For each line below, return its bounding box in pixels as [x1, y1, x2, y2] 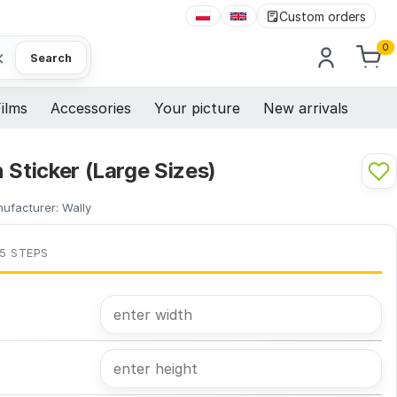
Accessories [51, 99, 131, 118]
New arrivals [263, 99, 348, 118]
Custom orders [279, 8, 367, 24]
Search [30, 51, 72, 65]
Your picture [154, 99, 240, 118]
